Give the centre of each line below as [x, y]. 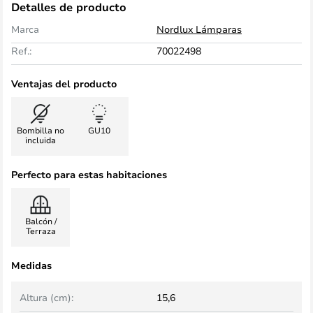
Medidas [31, 265]
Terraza [41, 231]
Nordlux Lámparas [199, 29]
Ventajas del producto [64, 83]
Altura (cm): [46, 297]
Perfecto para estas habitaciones [89, 174]
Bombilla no [41, 130]
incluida [41, 140]
